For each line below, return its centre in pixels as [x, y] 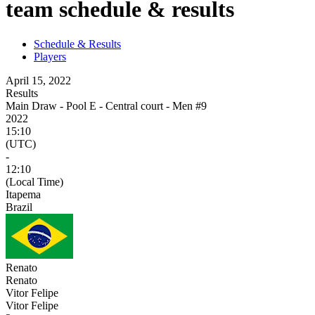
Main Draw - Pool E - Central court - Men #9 [106, 105]
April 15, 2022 [38, 80]
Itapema [23, 194]
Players [50, 56]
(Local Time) [34, 181]
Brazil [19, 207]
